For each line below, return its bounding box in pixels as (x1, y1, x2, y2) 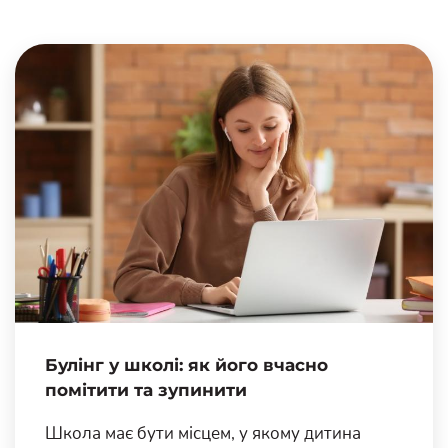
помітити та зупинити (45, 379, 247, 400)
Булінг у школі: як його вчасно (45, 354, 328, 375)
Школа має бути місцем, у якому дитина (45, 421, 361, 445)
